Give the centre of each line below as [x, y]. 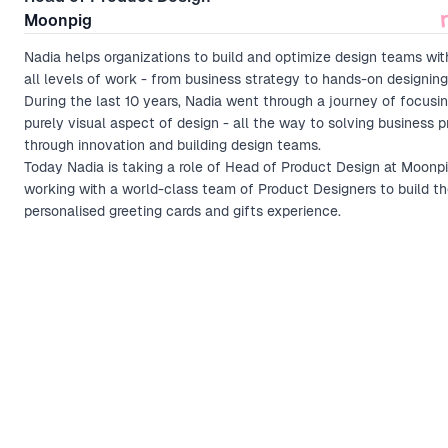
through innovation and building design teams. [172, 145]
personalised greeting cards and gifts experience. [182, 211]
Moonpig [58, 20]
